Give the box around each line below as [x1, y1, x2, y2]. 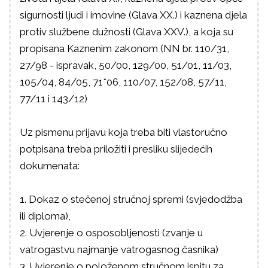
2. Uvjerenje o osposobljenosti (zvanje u [20, 227, 203, 239]
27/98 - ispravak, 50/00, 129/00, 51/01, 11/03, [20, 59, 232, 71]
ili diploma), [20, 210, 71, 222]
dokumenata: [20, 160, 80, 172]
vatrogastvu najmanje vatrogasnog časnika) [20, 243, 218, 255]
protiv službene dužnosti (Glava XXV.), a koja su [20, 26, 233, 38]
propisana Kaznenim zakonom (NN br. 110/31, [20, 42, 229, 54]
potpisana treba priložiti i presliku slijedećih [20, 143, 212, 155]
